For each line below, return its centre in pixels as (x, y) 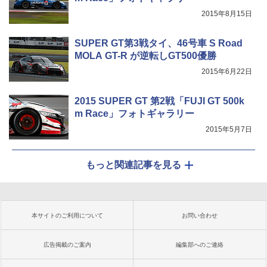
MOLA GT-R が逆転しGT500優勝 (145, 56)
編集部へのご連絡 (200, 245)
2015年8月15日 (227, 14)
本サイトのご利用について (67, 216)
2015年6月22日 (227, 72)
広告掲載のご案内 (67, 245)
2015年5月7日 (229, 130)
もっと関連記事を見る (133, 165)
